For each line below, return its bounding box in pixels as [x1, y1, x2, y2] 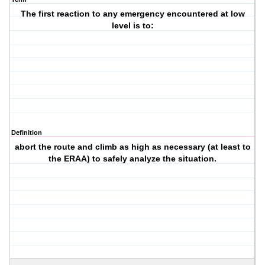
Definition [11, 129, 42, 137]
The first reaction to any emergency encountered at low [20, 9, 245, 19]
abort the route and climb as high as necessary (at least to [14, 142, 251, 152]
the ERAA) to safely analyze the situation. [49, 154, 217, 164]
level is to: [111, 21, 154, 31]
